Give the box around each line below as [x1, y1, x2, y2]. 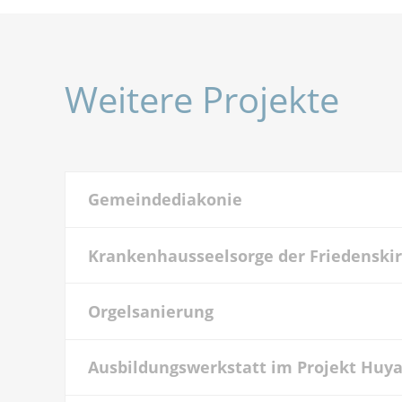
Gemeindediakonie [87, 188, 242, 211]
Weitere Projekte [65, 74, 339, 124]
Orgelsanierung [87, 299, 214, 322]
